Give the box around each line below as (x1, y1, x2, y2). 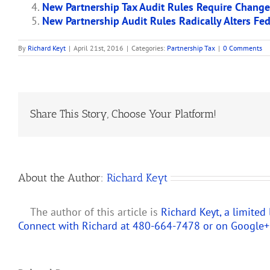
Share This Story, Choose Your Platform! (30, 107, 216, 121)
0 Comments (223, 43, 262, 52)
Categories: (131, 43, 167, 52)
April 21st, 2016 (74, 43, 124, 52)
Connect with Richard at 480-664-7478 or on (18, 218, 231, 233)
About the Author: (18, 171, 107, 184)
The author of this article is (30, 204, 161, 219)
